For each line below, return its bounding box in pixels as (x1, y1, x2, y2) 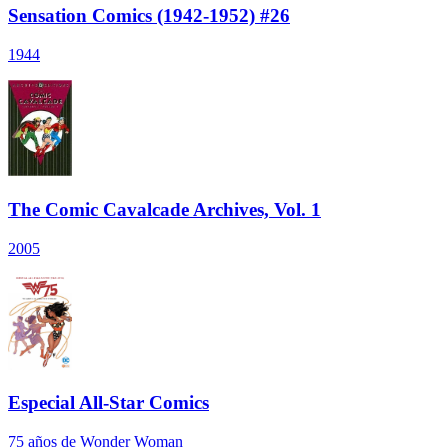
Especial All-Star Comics (8, 392, 209, 414)
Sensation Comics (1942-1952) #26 (8, 5, 290, 27)
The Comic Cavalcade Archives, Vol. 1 (8, 198, 321, 220)
